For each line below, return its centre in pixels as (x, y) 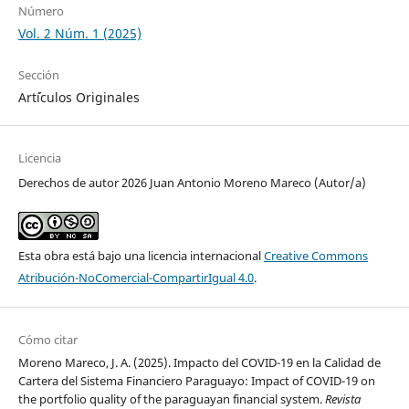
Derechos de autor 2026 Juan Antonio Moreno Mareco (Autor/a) (192, 182)
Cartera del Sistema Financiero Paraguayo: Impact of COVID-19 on (196, 380)
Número (41, 10)
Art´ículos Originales (79, 97)
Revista (342, 399)
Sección (38, 74)
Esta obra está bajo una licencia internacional (141, 255)
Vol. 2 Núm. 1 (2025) (79, 33)
